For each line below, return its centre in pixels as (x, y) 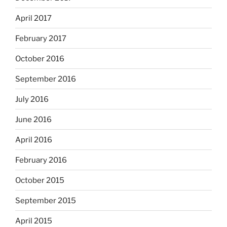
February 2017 (41, 38)
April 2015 (34, 221)
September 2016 (46, 79)
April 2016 (34, 140)
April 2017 (33, 18)
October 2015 (40, 180)
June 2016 (33, 119)
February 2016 (41, 160)
